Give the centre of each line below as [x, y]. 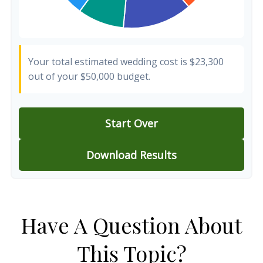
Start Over [131, 123]
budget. [132, 76]
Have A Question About [131, 225]
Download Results [131, 155]
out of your [54, 76]
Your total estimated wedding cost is [109, 62]
